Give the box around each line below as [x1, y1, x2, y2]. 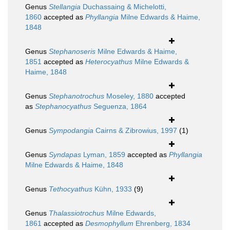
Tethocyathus [49, 185, 92, 194]
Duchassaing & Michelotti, [81, 3, 166, 11]
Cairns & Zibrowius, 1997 [93, 126, 177, 135]
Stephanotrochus [49, 92, 104, 101]
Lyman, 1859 [81, 150, 125, 159]
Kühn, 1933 [92, 185, 132, 194]
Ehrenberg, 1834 [133, 219, 190, 228]
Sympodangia [49, 126, 93, 135]
